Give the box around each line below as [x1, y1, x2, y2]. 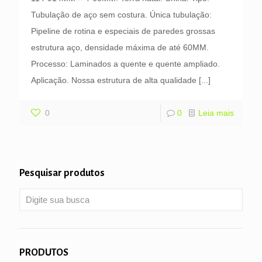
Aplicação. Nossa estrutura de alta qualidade [31, 75, 196, 85]
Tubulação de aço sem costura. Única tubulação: [31, 9, 212, 19]
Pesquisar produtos [19, 167, 105, 178]
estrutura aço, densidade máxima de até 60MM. [31, 42, 209, 52]
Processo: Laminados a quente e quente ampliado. [31, 58, 220, 68]
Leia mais [198, 108, 234, 118]
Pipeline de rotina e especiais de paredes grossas [31, 26, 215, 36]
